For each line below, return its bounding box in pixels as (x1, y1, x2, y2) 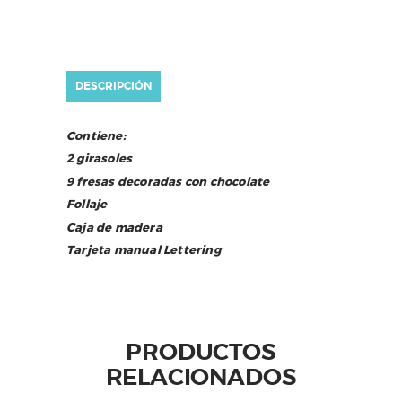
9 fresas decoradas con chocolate (66, 173, 270, 189)
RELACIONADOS (105, 363, 297, 393)
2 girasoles (66, 151, 133, 167)
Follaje (66, 197, 108, 213)
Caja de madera (66, 219, 162, 235)
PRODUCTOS (126, 337, 276, 368)
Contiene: (66, 127, 126, 144)
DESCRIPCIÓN (75, 78, 152, 93)
